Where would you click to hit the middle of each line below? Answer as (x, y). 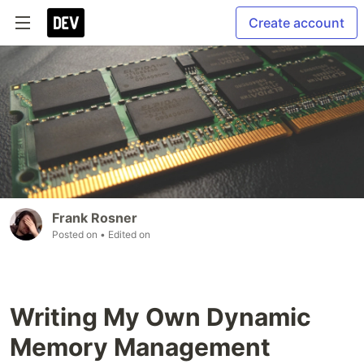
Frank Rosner (95, 218)
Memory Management (140, 347)
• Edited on (125, 235)
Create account (297, 23)
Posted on (76, 235)
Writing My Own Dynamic (160, 317)
